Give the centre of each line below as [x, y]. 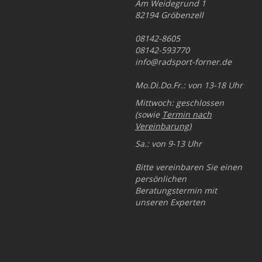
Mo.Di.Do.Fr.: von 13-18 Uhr [189, 85]
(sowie [148, 114]
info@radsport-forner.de [183, 62]
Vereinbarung [162, 126]
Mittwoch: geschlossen [179, 103]
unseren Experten [170, 202]
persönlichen [161, 179]
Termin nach [187, 114]
